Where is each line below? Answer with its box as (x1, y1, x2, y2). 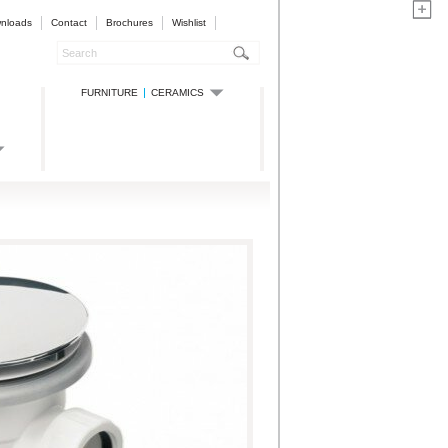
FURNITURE (81, 87, 138, 98)
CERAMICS (151, 87, 204, 98)
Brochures (106, 17, 153, 28)
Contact (51, 17, 87, 28)
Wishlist (172, 17, 206, 28)
